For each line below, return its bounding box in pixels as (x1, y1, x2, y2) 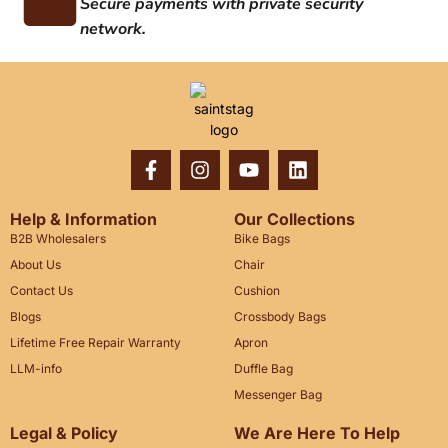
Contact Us (10, 283, 73, 299)
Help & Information (10, 209, 157, 230)
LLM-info (10, 361, 62, 377)
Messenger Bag (234, 387, 322, 403)
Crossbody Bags (234, 309, 326, 325)
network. (80, 18, 146, 41)
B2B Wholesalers (10, 231, 106, 247)
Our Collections (234, 209, 355, 230)
